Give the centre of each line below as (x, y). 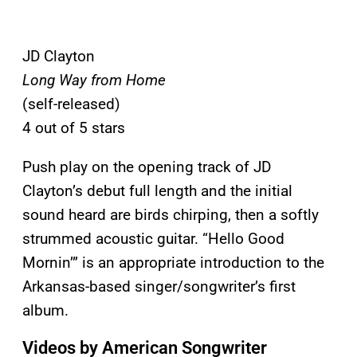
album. (45, 310)
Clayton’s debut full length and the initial (157, 190)
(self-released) (71, 104)
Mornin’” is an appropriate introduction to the (173, 262)
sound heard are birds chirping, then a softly (171, 214)
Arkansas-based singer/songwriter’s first (159, 286)
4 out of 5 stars (74, 127)
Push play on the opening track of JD (147, 167)
